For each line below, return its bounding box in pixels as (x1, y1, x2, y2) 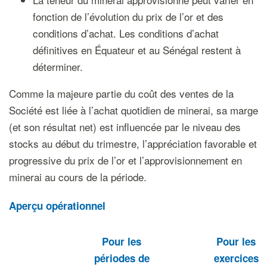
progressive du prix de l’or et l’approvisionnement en (9, 153, 242, 167)
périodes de (94, 251, 150, 265)
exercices (213, 251, 259, 265)
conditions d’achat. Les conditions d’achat (32, 26, 219, 41)
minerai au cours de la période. (9, 169, 147, 184)
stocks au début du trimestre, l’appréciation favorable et (9, 136, 257, 151)
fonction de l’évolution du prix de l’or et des (32, 9, 223, 24)
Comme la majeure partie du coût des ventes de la (9, 86, 234, 101)
